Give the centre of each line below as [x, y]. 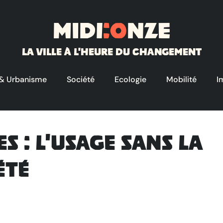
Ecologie [130, 79]
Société [81, 79]
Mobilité [181, 79]
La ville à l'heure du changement [111, 53]
